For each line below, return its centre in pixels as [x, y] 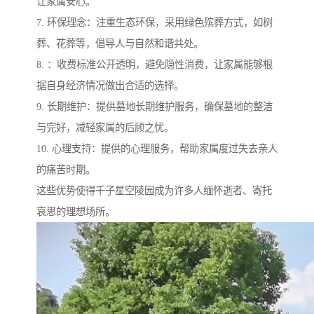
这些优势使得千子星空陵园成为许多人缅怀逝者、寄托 [154, 190]
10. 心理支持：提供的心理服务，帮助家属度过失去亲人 [157, 148]
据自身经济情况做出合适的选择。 [110, 85]
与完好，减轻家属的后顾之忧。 [105, 127]
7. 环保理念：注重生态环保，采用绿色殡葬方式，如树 [155, 22]
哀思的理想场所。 [76, 211]
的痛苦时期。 [66, 169]
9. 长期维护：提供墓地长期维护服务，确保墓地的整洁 [155, 106]
